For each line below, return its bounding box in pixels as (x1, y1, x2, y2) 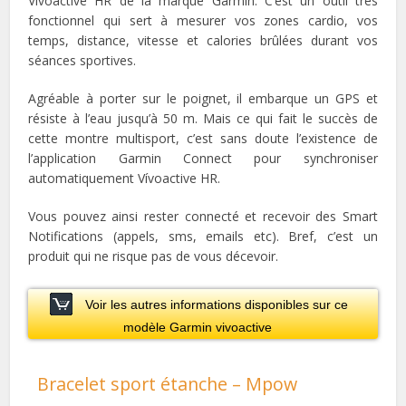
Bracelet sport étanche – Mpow (37, 371, 298, 396)
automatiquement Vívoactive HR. (28, 169, 221, 187)
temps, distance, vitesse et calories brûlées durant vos (28, 31, 378, 49)
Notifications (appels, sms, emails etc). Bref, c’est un (28, 227, 378, 245)
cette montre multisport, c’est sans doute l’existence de (28, 129, 378, 147)
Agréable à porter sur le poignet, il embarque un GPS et (28, 89, 378, 107)
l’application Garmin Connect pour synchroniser (28, 149, 378, 167)
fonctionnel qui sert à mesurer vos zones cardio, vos (28, 11, 378, 29)
